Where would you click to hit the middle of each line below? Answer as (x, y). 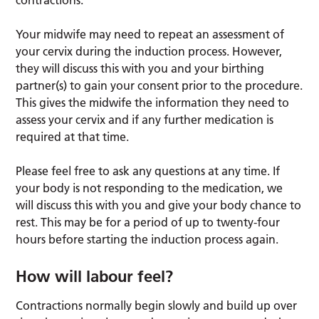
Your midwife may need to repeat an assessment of (150, 35)
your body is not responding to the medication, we (150, 188)
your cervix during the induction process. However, (149, 52)
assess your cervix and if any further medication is (145, 120)
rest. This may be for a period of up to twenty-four (148, 223)
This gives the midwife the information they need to (153, 103)
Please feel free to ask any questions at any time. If (148, 171)
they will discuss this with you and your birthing (140, 69)
